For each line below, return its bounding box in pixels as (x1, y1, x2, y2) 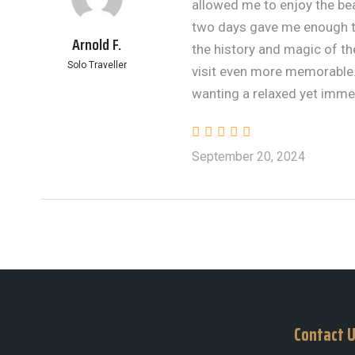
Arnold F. (72, 32, 121, 57)
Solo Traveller (67, 59, 127, 71)
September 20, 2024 (192, 149, 305, 164)
